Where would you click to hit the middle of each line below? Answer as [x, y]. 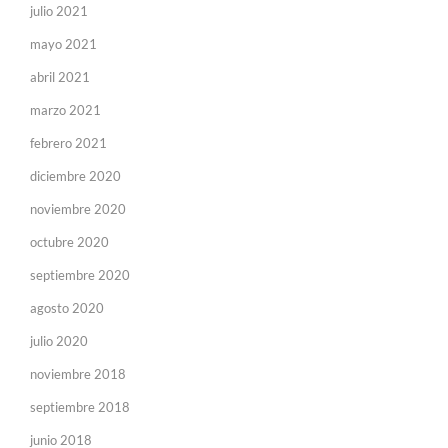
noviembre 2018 [78, 374]
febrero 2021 [68, 143]
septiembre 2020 [80, 275]
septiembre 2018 [80, 407]
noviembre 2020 [78, 209]
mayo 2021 [63, 44]
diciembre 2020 [75, 176]
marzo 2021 [65, 110]
